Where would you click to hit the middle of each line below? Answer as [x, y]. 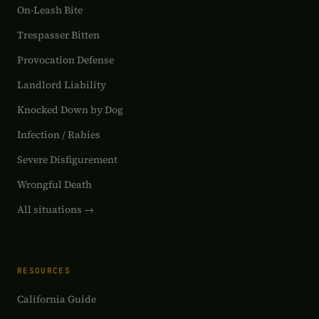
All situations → [56, 209]
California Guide [57, 299]
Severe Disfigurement [67, 159]
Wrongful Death [54, 184]
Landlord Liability [62, 85]
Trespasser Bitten [58, 35]
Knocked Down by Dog [70, 110]
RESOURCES [44, 271]
